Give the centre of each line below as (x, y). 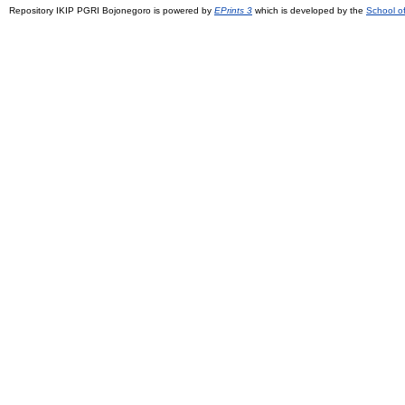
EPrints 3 (233, 10)
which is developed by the (309, 10)
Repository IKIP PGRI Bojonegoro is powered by (112, 10)
